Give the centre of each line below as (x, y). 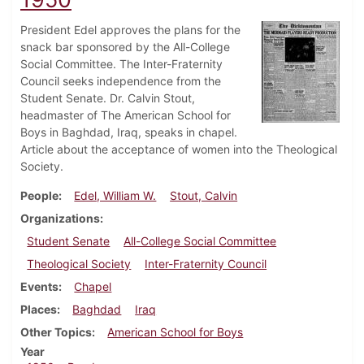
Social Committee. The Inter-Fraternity (121, 64)
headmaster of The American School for (126, 115)
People (39, 196)
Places (39, 310)
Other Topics (56, 332)
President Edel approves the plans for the (130, 30)
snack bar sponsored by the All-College (125, 47)
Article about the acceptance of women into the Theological (179, 149)
